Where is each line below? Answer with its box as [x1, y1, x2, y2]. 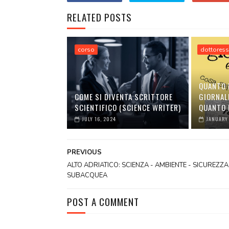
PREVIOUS [66, 148, 102, 157]
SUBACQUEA [66, 171, 107, 180]
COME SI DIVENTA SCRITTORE [74, 91, 173, 102]
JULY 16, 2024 [82, 115, 116, 123]
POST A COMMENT [66, 194, 139, 209]
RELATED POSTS [66, 10, 132, 24]
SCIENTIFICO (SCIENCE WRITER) [74, 102, 181, 113]
